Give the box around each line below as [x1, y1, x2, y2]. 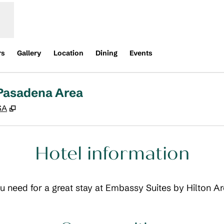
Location [53, 48, 83, 57]
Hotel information [34, 142, 189, 164]
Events [129, 48, 152, 57]
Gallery [17, 48, 41, 57]
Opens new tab [19, 102, 74, 112]
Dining [95, 48, 117, 57]
